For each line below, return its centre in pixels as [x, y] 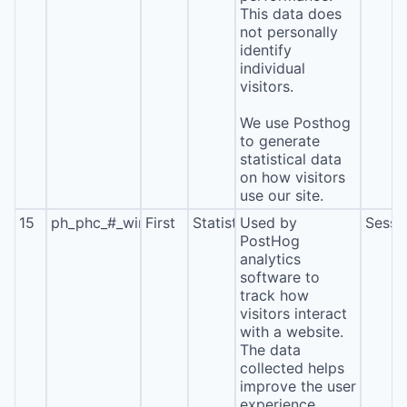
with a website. [291, 332]
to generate [279, 141]
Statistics [224, 223]
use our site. [281, 195]
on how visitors [292, 177]
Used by [268, 223]
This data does [290, 14]
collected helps [292, 368]
